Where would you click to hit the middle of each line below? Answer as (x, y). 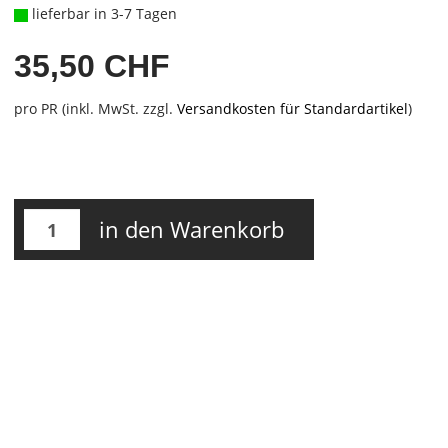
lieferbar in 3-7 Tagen (102, 13)
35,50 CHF (91, 66)
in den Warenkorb (191, 229)
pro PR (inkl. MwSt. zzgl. (95, 108)
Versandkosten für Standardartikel (292, 108)
